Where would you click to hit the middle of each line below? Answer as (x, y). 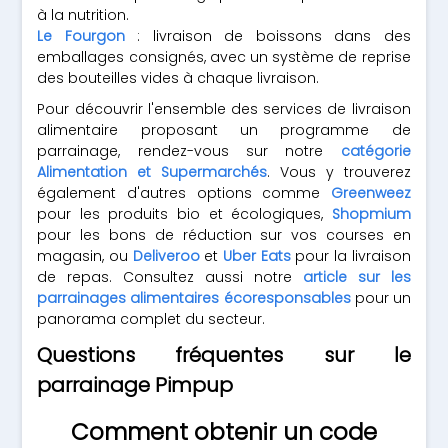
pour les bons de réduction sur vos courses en (224, 235)
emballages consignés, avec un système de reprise (224, 57)
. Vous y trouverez (339, 172)
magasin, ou (85, 256)
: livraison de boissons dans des (267, 36)
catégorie (375, 151)
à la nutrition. (83, 15)
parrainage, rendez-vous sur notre (189, 151)
